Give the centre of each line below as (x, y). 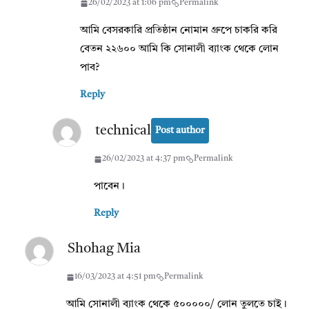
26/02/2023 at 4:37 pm (144, 159)
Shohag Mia (104, 249)
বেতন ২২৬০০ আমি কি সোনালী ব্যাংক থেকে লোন (179, 50)
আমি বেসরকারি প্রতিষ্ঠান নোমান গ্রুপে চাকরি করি (179, 31)
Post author (180, 131)
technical (123, 131)
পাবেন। (109, 187)
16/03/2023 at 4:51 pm (115, 277)
